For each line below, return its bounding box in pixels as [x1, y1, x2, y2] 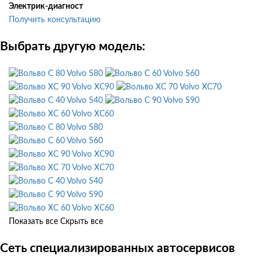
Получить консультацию [9, 16, 101, 25]
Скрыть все [60, 217, 103, 226]
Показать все [9, 217, 58, 226]
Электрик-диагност [9, 2, 83, 11]
